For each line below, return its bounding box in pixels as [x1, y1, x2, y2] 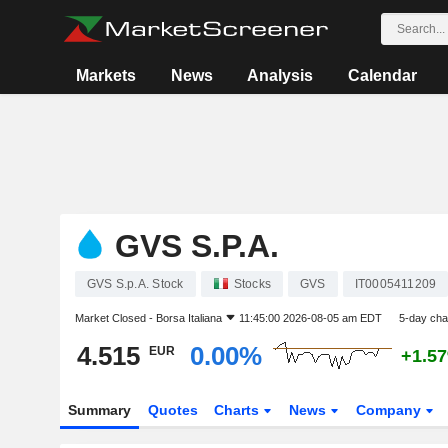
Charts [214, 402, 264, 418]
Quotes [147, 402, 198, 418]
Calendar [347, 67, 417, 84]
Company [356, 402, 426, 418]
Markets [76, 67, 137, 84]
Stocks [233, 277, 271, 291]
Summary [67, 402, 131, 418]
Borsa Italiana [155, 312, 222, 324]
